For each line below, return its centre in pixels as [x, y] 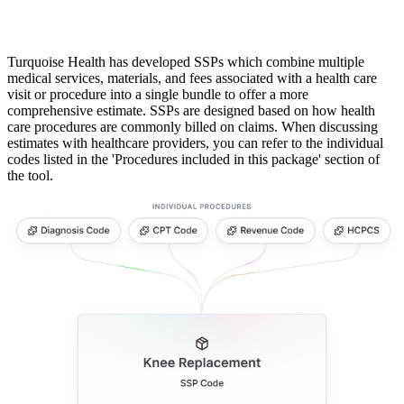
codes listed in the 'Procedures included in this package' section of [193, 160]
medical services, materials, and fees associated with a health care [192, 78]
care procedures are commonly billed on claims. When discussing [193, 127]
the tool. [30, 176]
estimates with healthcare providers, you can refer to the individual [195, 143]
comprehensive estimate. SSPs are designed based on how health [191, 111]
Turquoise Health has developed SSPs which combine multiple [186, 62]
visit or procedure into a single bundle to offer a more [158, 95]
